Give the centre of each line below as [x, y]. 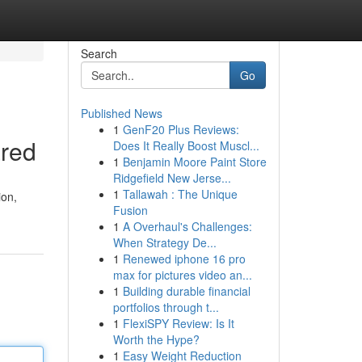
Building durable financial [186, 291]
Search [99, 53]
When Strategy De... [164, 242]
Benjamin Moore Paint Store [194, 162]
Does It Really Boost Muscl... [186, 145]
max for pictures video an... [182, 275]
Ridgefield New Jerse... [172, 178]
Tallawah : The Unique [180, 194]
